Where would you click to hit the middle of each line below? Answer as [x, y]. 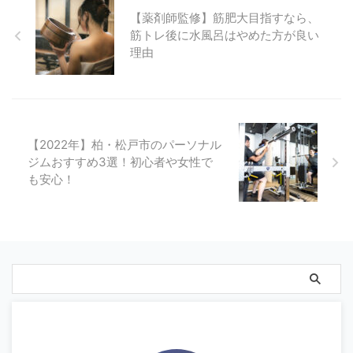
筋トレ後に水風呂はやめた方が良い [225, 35]
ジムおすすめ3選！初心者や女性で [120, 162]
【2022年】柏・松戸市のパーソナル [124, 145]
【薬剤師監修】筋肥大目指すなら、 [225, 18]
